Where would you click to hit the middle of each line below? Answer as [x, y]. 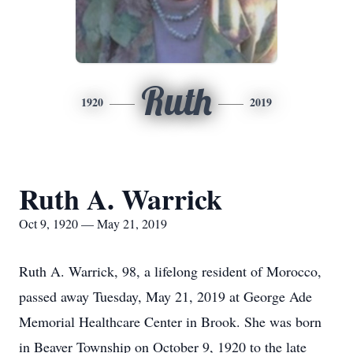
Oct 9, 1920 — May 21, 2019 [93, 223]
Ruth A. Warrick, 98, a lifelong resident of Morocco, [170, 271]
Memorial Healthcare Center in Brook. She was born [170, 321]
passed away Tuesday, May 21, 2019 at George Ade [165, 296]
